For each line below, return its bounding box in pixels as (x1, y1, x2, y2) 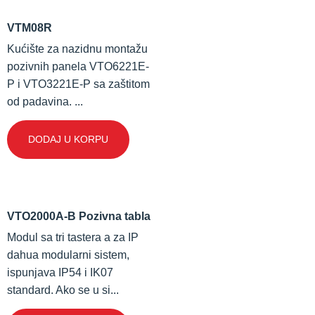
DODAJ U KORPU (28, 133, 108, 145)
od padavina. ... (7, 95, 83, 108)
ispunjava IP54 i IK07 (7, 266, 113, 278)
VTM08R (7, 21, 52, 34)
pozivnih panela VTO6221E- (7, 60, 149, 72)
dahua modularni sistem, (7, 248, 129, 261)
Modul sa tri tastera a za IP (7, 231, 139, 243)
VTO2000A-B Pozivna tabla (7, 210, 150, 222)
